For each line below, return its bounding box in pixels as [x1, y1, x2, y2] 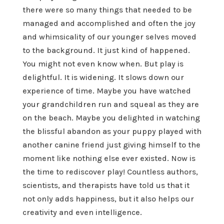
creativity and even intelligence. [22, 207, 142, 217]
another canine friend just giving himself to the [22, 140, 200, 150]
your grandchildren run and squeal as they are [22, 99, 199, 109]
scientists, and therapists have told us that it [22, 180, 189, 190]
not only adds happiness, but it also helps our [22, 194, 194, 204]
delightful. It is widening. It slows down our [22, 72, 184, 82]
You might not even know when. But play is [22, 59, 183, 69]
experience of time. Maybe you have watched [22, 86, 191, 96]
